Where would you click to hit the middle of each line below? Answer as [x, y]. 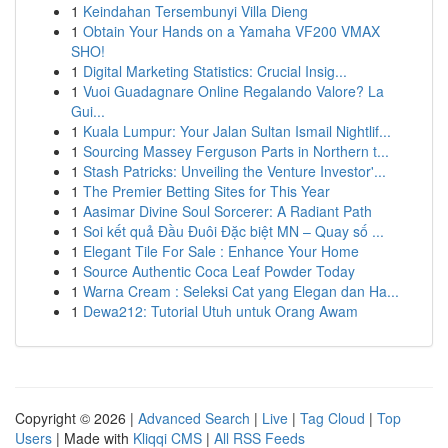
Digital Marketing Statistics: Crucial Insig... [215, 71]
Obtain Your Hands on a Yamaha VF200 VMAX [231, 31]
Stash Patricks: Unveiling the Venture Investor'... [234, 171]
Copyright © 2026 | [76, 418]
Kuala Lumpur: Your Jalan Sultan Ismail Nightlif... [237, 131]
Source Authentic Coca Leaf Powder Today [219, 271]
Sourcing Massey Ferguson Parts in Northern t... [236, 151]
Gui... [88, 111]
